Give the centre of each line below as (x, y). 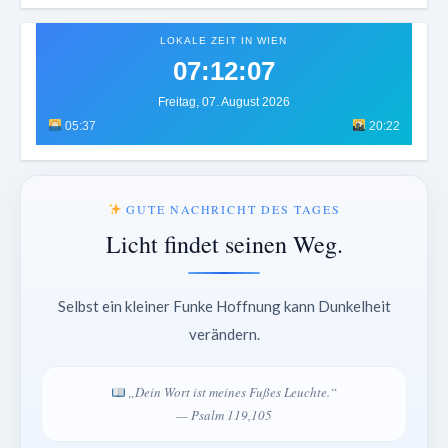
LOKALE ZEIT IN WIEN (224, 41)
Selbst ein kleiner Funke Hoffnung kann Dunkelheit (224, 306)
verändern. (224, 334)
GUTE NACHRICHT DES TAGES (231, 209)
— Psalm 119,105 (224, 415)
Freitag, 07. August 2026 (223, 102)
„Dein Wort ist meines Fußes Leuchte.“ (231, 392)
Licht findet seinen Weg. (224, 244)
